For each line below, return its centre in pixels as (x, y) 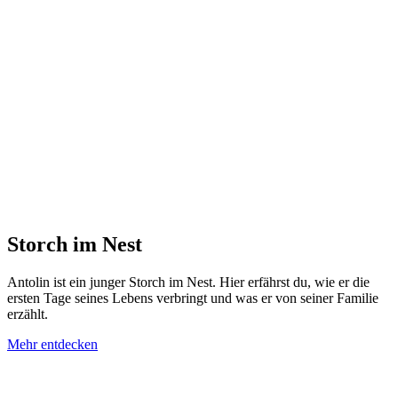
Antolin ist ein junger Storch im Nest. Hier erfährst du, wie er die (188, 283)
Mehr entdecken (52, 345)
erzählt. (28, 314)
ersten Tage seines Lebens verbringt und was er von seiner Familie (193, 298)
